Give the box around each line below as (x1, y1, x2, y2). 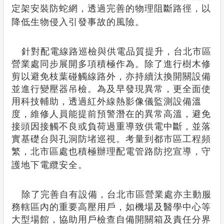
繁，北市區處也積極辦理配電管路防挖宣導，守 (11, 146, 211, 156)
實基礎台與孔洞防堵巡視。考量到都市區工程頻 (11, 134, 211, 144)
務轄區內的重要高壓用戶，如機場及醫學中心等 (11, 202, 211, 212)
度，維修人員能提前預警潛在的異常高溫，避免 (11, 109, 211, 119)
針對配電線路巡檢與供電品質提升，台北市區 (21, 46, 211, 56)
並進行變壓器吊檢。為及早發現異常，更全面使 (11, 84, 211, 94)
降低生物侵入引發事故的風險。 (11, 17, 144, 27)
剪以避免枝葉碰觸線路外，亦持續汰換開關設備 (11, 71, 211, 81)
